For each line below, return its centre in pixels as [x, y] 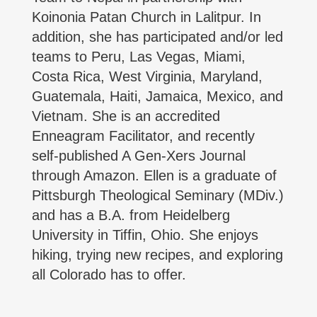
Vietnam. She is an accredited [126, 116]
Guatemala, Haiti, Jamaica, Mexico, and [157, 96]
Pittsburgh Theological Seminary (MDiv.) [158, 195]
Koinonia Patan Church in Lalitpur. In [146, 17]
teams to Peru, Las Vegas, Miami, [139, 57]
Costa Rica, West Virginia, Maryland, [147, 76]
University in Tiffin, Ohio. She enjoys [145, 235]
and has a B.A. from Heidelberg [131, 215]
